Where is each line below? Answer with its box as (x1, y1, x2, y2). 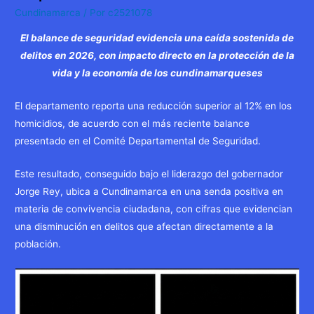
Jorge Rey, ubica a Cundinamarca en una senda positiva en (15, 185, 284, 197)
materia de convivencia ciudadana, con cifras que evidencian (15, 203, 293, 214)
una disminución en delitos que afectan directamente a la (15, 220, 274, 232)
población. (15, 238, 62, 250)
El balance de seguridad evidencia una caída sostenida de (20, 32, 294, 44)
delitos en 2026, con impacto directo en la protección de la (20, 50, 294, 62)
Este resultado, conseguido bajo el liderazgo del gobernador (15, 168, 284, 179)
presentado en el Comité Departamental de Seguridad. (15, 135, 264, 146)
